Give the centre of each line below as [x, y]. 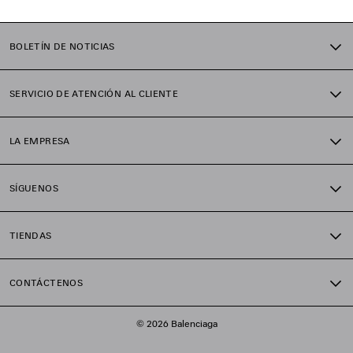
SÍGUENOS [34, 188]
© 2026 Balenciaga [176, 323]
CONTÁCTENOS [46, 283]
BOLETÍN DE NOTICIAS [62, 46]
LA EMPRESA [40, 141]
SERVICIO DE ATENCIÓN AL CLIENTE [94, 94]
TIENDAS [31, 236]
